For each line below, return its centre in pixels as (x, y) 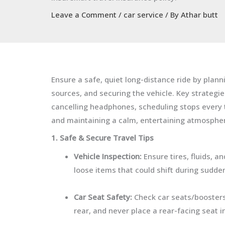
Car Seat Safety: (103, 197)
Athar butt (199, 15)
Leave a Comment (84, 15)
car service (143, 15)
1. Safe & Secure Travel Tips (102, 137)
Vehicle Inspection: (109, 156)
